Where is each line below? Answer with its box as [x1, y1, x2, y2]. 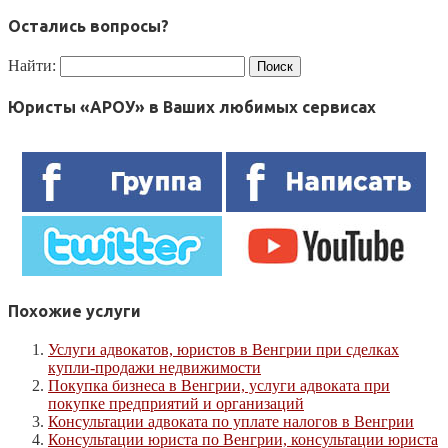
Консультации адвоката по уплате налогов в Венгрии [48, 412, 414, 430]
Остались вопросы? [8, 16, 169, 35]
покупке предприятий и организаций [48, 394, 304, 412]
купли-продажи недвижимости [48, 358, 261, 376]
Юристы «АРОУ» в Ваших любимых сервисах [8, 98, 376, 117]
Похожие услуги [8, 301, 141, 320]
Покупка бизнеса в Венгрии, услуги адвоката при [48, 376, 390, 394]
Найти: [8, 56, 56, 74]
